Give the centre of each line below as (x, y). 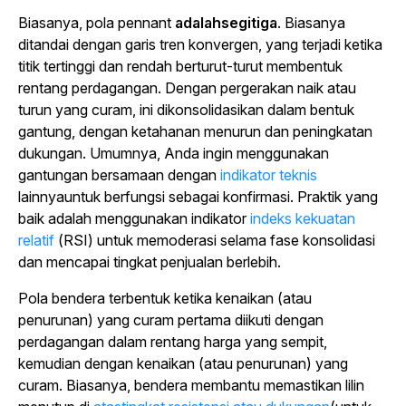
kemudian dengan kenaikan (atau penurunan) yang (183, 363)
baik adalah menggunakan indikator (134, 218)
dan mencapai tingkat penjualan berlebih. (150, 261)
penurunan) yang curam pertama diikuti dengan (171, 319)
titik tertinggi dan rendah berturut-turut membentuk (180, 66)
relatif (36, 240)
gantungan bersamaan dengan (119, 174)
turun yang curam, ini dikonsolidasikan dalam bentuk (186, 109)
